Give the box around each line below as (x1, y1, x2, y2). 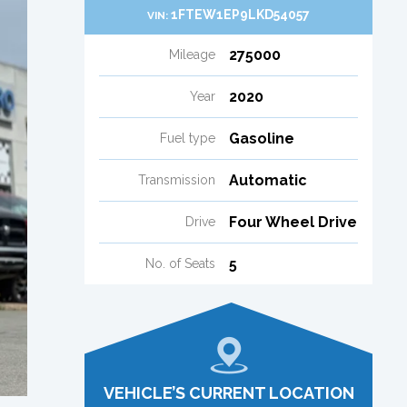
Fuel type (159, 130, 215, 145)
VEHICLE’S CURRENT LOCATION (103, 382, 354, 402)
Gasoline (228, 129, 294, 147)
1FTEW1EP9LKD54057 (171, 6, 310, 22)
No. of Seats (144, 255, 215, 271)
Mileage (168, 46, 215, 62)
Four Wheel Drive (228, 213, 357, 231)
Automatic (228, 171, 307, 189)
